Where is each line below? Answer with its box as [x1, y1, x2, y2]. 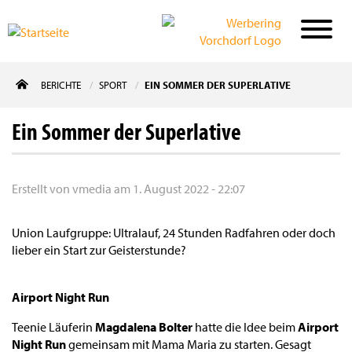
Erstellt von [12, 181, 72, 196]
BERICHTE [41, 79, 81, 91]
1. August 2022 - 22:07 [133, 181, 245, 196]
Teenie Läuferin [12, 319, 95, 335]
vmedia [72, 181, 112, 196]
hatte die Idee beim [195, 319, 298, 335]
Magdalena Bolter [95, 319, 195, 335]
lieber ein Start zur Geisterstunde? [12, 242, 186, 258]
